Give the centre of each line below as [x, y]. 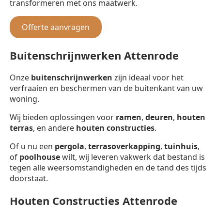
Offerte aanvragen [56, 27]
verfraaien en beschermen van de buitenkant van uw [106, 88]
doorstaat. [29, 178]
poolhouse [40, 157]
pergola [70, 146]
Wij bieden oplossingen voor [63, 117]
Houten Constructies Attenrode [93, 200]
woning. [24, 99]
